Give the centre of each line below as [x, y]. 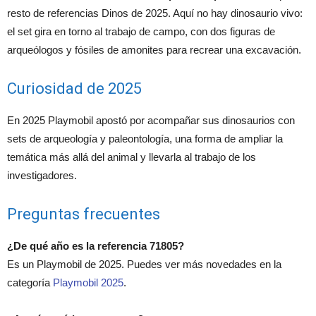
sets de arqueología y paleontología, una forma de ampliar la [145, 138]
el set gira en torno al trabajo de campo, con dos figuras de [141, 31]
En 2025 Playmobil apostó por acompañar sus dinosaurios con [151, 120]
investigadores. [42, 175]
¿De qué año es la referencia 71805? [96, 245]
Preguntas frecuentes [84, 214]
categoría [30, 282]
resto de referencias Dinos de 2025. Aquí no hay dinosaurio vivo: [155, 13]
